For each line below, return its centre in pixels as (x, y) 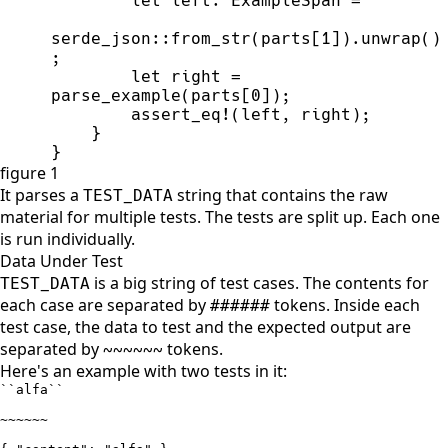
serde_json (101, 38)
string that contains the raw (280, 194)
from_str (211, 38)
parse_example (116, 95)
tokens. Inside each (345, 304)
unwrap (391, 38)
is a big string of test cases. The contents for (259, 282)
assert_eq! (181, 114)
